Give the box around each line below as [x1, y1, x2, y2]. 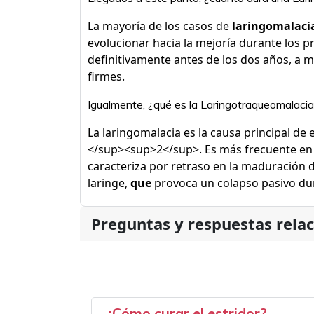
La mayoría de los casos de [88, 18, 232, 34]
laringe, [88, 175, 130, 191]
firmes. [88, 69, 125, 84]
